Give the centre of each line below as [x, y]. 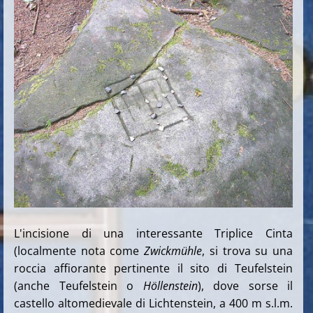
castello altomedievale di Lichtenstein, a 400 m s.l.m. [154, 303]
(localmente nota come [77, 250]
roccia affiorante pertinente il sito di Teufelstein [154, 268]
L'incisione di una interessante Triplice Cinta [154, 233]
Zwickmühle [173, 250]
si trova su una [251, 250]
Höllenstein [170, 285]
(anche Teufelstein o [79, 285]
